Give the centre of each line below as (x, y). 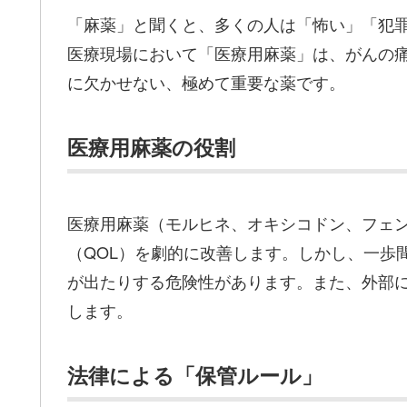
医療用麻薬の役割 (151, 147)
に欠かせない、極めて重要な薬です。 (206, 81)
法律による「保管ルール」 (195, 374)
